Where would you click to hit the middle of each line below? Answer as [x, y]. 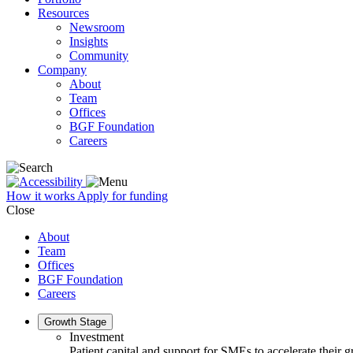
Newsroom [97, 27]
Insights [89, 41]
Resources [63, 13]
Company [62, 70]
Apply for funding [123, 196]
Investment [97, 337]
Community [99, 56]
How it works [42, 196]
